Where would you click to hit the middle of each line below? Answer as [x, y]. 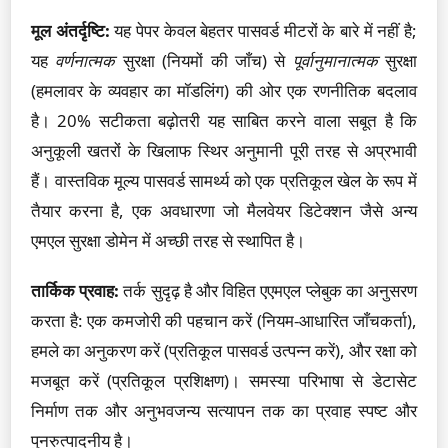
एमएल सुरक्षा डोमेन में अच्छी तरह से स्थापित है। [168, 240]
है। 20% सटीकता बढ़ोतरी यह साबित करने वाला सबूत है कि [224, 120]
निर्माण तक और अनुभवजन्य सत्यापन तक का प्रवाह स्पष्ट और [224, 410]
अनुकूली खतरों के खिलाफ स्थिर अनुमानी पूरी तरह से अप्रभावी [224, 150]
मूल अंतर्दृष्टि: [70, 30]
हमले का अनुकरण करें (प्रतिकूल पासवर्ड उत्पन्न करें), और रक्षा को [224, 350]
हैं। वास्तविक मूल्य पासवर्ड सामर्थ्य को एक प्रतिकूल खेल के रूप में [224, 180]
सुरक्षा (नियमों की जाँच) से [204, 60]
